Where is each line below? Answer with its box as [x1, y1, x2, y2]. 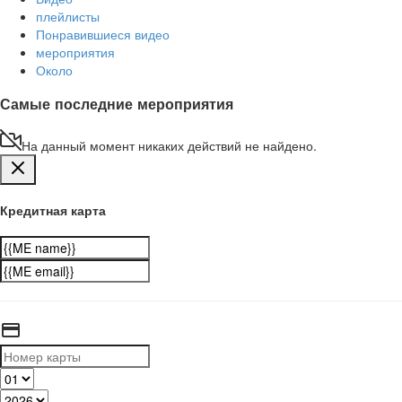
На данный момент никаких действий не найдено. [22, 135, 317, 154]
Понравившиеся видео [36, 25, 170, 44]
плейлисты [36, 7, 100, 26]
